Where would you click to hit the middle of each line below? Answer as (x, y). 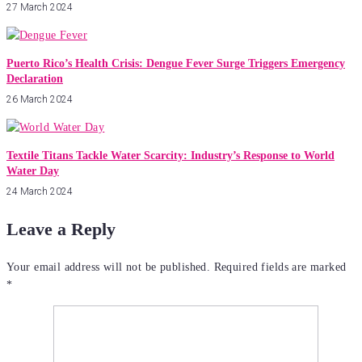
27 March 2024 (40, 8)
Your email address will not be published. (109, 267)
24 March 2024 (40, 192)
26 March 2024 (40, 100)
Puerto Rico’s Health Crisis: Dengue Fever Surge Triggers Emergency (176, 64)
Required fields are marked (280, 267)
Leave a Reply (61, 229)
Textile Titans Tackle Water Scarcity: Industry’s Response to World (170, 156)
